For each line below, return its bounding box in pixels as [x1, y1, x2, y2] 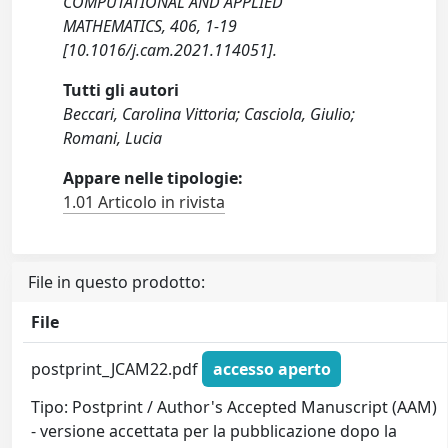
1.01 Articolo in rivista [63, 191, 226, 214]
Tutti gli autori [63, 79, 180, 102]
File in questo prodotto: [28, 271, 205, 294]
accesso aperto [212, 357, 331, 380]
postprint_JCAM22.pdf [31, 357, 203, 380]
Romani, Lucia [63, 127, 163, 150]
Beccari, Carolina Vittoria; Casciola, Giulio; [63, 103, 356, 126]
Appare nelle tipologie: [63, 167, 244, 190]
